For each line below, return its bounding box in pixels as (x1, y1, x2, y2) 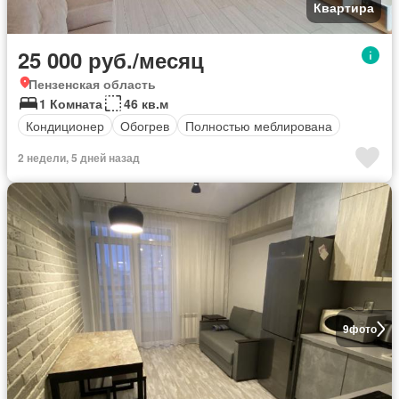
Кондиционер (26, 116, 104, 134)
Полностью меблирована (185, 116, 332, 134)
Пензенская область (28, 75, 156, 93)
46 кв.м (124, 94, 168, 112)
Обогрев (120, 116, 169, 134)
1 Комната (39, 94, 102, 112)
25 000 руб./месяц (18, 45, 204, 75)
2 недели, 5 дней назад (18, 150, 140, 166)
